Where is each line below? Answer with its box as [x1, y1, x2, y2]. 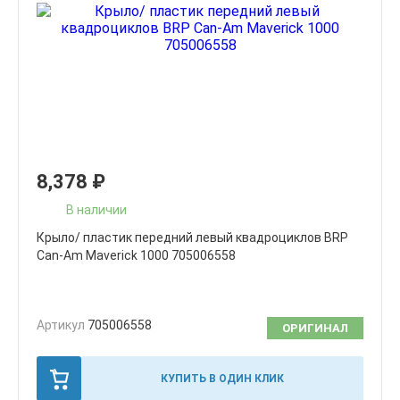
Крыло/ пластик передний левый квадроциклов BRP [37, 230, 348, 245]
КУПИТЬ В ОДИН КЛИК [161, 371, 284, 385]
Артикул [37, 318, 87, 332]
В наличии [66, 202, 127, 217]
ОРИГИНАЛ [282, 321, 348, 335]
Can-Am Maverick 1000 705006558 [37, 248, 236, 262]
